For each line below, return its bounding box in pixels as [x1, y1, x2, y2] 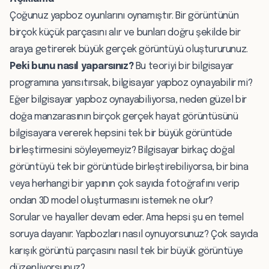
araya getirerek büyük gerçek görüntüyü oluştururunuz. [10, 44, 248, 55]
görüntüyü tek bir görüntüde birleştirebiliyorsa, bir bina [10, 162, 249, 173]
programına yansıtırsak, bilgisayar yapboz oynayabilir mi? [10, 78, 253, 89]
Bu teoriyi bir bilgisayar [133, 61, 234, 72]
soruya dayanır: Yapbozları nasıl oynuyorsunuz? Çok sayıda [10, 229, 258, 240]
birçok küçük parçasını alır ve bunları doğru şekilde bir [10, 28, 241, 38]
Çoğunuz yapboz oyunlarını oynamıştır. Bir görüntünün [10, 11, 239, 22]
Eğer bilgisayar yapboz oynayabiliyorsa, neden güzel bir [10, 95, 247, 106]
